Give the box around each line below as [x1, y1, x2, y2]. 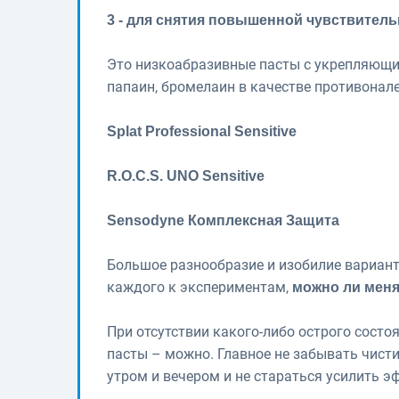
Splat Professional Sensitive [107, 123, 297, 139]
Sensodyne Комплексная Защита [107, 212, 343, 228]
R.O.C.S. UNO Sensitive [107, 167, 265, 183]
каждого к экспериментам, [107, 278, 292, 296]
